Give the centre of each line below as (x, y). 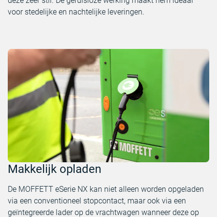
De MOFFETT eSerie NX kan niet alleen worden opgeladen (106, 189)
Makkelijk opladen (54, 169)
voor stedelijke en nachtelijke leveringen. (76, 12)
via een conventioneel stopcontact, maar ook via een (97, 201)
